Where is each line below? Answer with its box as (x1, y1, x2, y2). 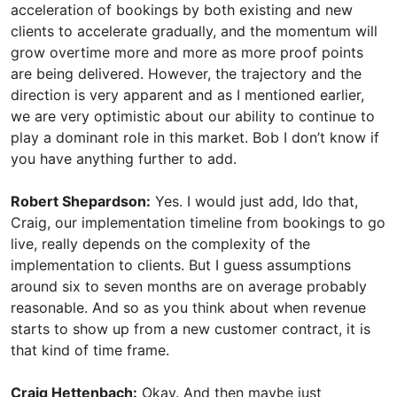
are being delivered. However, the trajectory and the (11, 65, 362, 82)
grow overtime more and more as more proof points (11, 43, 363, 61)
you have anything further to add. (11, 150, 237, 167)
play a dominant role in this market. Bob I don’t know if (11, 128, 379, 146)
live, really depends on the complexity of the (11, 235, 310, 253)
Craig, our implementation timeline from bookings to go (11, 214, 385, 231)
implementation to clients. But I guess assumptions (11, 256, 351, 274)
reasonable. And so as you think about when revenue (11, 299, 366, 316)
